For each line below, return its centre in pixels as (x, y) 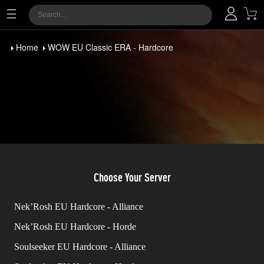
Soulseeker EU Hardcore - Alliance (80, 247)
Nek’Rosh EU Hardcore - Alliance (79, 207)
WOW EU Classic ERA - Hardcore (110, 47)
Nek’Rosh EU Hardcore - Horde (75, 227)
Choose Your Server (132, 177)
